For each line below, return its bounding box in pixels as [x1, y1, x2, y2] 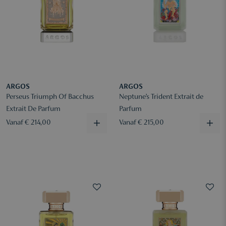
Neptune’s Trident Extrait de [119, 93, 203, 101]
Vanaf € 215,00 [119, 119, 164, 127]
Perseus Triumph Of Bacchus [6, 93, 94, 101]
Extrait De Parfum [6, 105, 61, 113]
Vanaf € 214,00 [6, 119, 51, 127]
